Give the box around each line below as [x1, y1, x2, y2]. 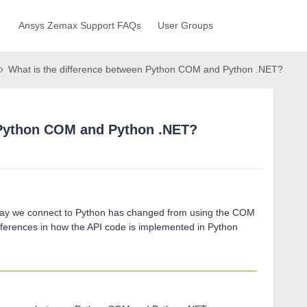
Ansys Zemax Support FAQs [18, 20, 141, 31]
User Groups [157, 20, 213, 31]
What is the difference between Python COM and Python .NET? [8, 64, 283, 75]
